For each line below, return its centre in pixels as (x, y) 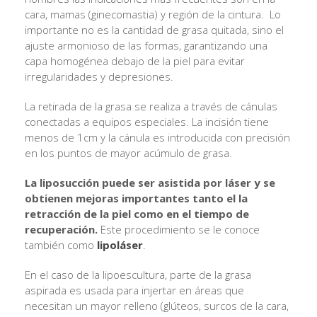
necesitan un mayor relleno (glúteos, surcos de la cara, (157, 306)
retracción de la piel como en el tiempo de (137, 214)
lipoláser (120, 245)
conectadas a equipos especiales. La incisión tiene (147, 122)
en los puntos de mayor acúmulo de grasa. (128, 153)
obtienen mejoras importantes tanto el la (136, 198)
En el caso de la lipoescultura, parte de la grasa (138, 275)
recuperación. (61, 230)
